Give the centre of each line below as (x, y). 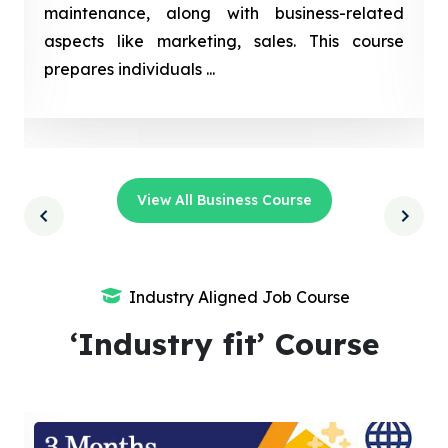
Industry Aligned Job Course (239, 296)
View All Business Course (224, 199)
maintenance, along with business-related (224, 12)
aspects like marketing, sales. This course (224, 40)
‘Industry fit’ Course (224, 343)
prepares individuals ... (129, 68)
